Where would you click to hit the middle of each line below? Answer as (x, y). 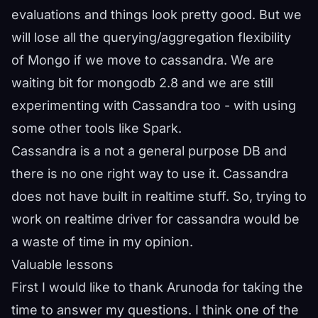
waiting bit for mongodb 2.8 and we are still (142, 82)
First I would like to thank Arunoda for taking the (157, 287)
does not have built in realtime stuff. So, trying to (159, 196)
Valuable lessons (62, 264)
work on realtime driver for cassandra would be (155, 219)
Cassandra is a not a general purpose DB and (149, 150)
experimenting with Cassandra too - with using (154, 105)
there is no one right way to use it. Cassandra (150, 173)
